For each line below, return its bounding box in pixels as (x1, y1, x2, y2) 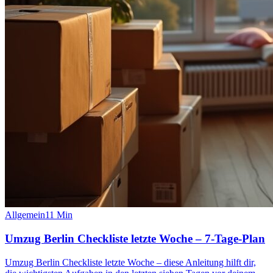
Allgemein (5, 210, 45, 221)
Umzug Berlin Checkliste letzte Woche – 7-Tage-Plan (5, 232, 265, 245)
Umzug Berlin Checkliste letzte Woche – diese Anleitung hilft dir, (5, 257, 256, 268)
